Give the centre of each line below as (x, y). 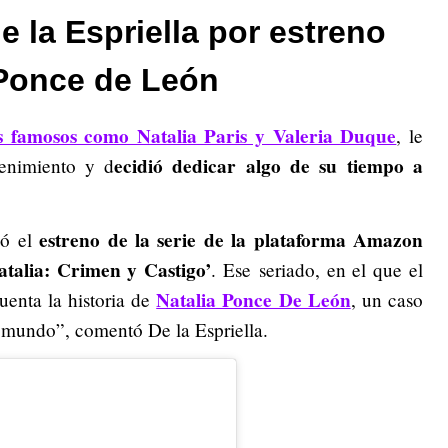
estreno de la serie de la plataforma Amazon (231, 240)
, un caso (387, 300)
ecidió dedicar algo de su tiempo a (269, 166)
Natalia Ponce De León (253, 300)
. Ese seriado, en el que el (317, 270)
